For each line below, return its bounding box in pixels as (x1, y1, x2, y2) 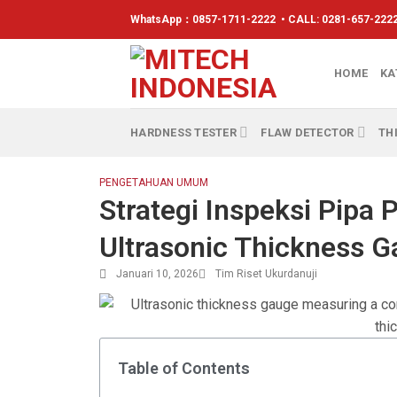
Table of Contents (118, 359, 250, 378)
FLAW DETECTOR (261, 125, 354, 139)
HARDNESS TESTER (130, 125, 237, 139)
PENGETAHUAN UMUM (99, 176, 208, 189)
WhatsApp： (130, 12, 192, 26)
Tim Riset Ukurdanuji (215, 268, 317, 280)
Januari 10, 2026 (116, 268, 198, 280)
